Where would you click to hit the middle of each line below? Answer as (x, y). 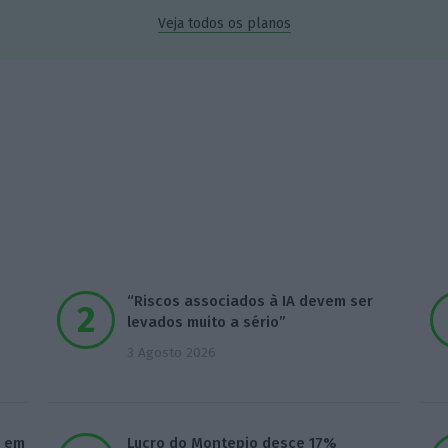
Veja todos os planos (224, 24)
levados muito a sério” (207, 321)
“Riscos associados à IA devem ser (250, 300)
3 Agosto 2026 (172, 352)
